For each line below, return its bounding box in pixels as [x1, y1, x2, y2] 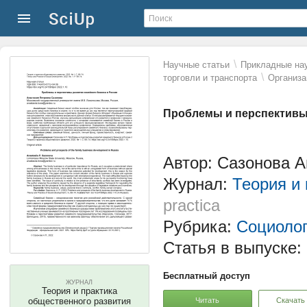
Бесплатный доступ [163, 271, 250, 281]
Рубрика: [163, 217, 236, 236]
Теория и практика [42, 286, 117, 296]
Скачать [276, 295, 305, 304]
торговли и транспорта [163, 73, 257, 83]
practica [163, 196, 220, 214]
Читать [195, 295, 220, 304]
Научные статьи [163, 60, 230, 70]
